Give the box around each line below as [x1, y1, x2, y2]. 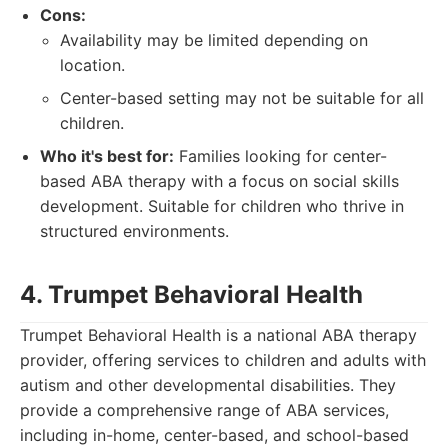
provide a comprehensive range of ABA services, [20, 400, 389, 420]
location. [60, 55, 125, 75]
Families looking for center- [174, 146, 387, 166]
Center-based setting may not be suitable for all [60, 88, 424, 108]
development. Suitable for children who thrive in [40, 196, 404, 216]
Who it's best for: [40, 146, 174, 166]
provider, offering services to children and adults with [20, 350, 426, 370]
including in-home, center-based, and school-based [20, 425, 409, 445]
